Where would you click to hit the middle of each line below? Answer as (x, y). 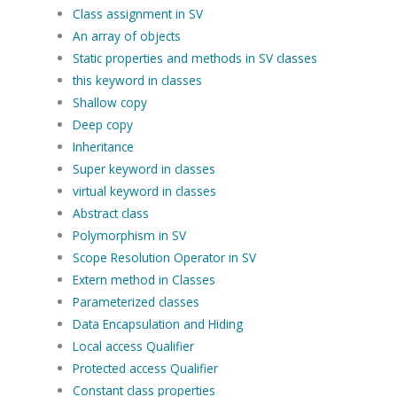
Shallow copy (109, 102)
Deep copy (102, 124)
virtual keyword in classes (144, 191)
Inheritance (103, 146)
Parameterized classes (136, 301)
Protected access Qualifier (145, 368)
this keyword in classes (137, 80)
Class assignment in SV (137, 13)
